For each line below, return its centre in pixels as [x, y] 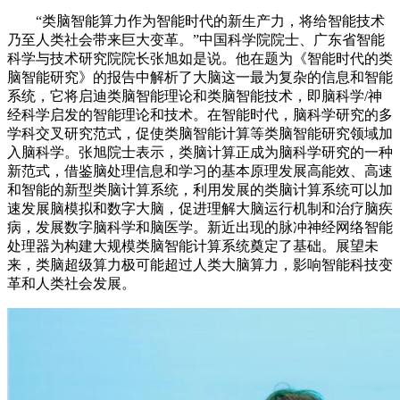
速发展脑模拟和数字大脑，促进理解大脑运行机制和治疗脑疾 [200, 208]
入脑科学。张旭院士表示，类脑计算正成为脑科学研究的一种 [200, 152]
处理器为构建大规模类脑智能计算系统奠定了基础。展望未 [193, 246]
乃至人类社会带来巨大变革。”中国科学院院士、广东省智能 [196, 40]
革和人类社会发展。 [71, 283]
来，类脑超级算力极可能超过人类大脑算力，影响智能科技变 [200, 265]
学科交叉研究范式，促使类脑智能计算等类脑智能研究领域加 [200, 133]
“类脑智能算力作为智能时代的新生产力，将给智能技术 [196, 21]
